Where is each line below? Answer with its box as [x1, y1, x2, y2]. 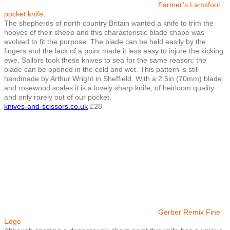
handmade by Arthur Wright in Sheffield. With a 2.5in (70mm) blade [4, 74, 222, 83]
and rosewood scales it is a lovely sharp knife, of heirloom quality [4, 83, 214, 92]
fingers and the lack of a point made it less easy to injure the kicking [4, 46, 223, 55]
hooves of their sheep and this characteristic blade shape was [4, 28, 204, 36]
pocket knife [4, 9, 43, 18]
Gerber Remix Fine [158, 207, 220, 216]
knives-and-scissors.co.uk [4, 102, 88, 110]
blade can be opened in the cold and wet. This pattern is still [4, 65, 199, 73]
